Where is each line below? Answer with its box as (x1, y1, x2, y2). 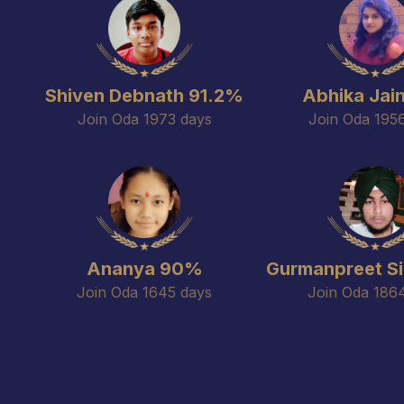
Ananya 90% (86, 258, 203, 280)
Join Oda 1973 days (77, 110, 212, 128)
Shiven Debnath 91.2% (45, 85, 243, 106)
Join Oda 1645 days (77, 283, 212, 301)
